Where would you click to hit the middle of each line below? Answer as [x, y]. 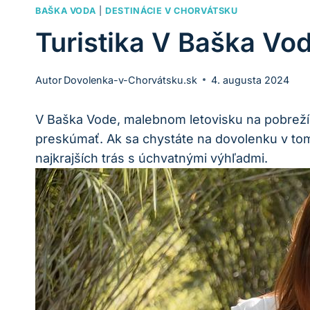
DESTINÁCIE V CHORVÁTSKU [172, 11]
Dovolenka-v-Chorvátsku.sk [131, 80]
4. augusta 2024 [250, 80]
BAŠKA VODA [66, 11]
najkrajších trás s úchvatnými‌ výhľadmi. [152, 158]
